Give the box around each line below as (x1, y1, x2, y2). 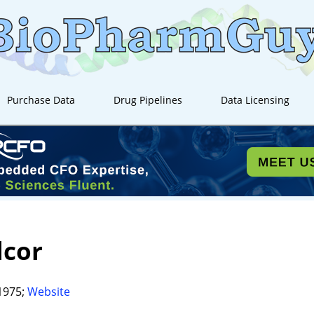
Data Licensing (221, 93, 290, 107)
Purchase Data (7, 93, 76, 107)
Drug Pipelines (114, 93, 183, 107)
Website (27, 283, 70, 299)
